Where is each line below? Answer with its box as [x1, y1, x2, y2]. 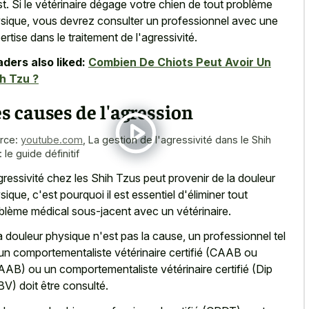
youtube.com [21, 134, 83, 146]
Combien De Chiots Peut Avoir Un [88, 55, 271, 70]
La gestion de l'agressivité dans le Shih [88, 134, 271, 146]
